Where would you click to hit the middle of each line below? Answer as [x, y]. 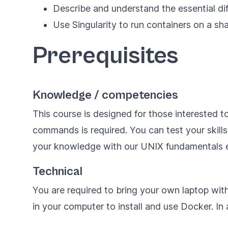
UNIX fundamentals [182, 147]
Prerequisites [105, 56]
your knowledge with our [87, 147]
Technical [58, 172]
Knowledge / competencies [105, 95]
